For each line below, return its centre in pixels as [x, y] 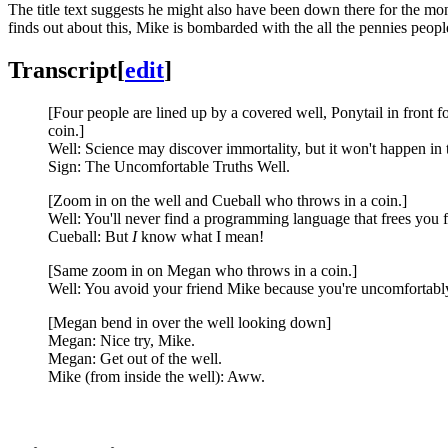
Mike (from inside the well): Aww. [156, 376]
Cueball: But [90, 236]
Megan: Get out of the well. [135, 358]
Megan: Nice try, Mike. [121, 340]
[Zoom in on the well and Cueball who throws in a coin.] [227, 200]
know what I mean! [200, 236]
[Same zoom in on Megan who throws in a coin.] [202, 270]
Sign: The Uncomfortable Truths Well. [169, 166]
